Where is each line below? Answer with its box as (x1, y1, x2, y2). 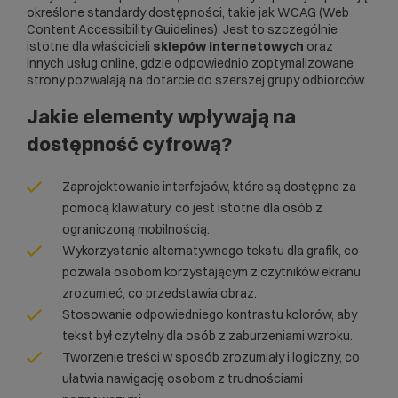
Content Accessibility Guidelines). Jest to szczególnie (27, 21, 338, 38)
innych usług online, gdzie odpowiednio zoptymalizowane (27, 55, 354, 72)
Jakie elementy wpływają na (27, 104, 296, 130)
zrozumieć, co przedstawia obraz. (62, 285, 257, 302)
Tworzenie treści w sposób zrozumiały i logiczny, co (62, 349, 360, 366)
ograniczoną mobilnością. (62, 221, 210, 238)
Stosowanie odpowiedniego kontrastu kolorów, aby (62, 306, 357, 323)
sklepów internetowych (153, 38, 304, 55)
